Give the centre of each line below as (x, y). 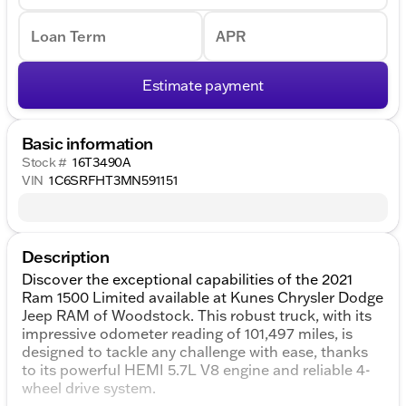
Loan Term (68, 37)
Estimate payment (203, 86)
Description (66, 257)
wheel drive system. (89, 388)
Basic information (87, 144)
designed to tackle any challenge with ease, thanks (195, 352)
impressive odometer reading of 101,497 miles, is (187, 334)
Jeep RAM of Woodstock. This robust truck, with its (197, 316)
